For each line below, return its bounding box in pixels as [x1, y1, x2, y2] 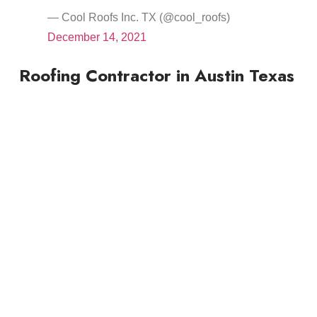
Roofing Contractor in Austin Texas [18, 63, 294, 88]
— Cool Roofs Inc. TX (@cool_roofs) [47, 11, 230, 24]
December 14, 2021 [47, 31, 146, 44]
